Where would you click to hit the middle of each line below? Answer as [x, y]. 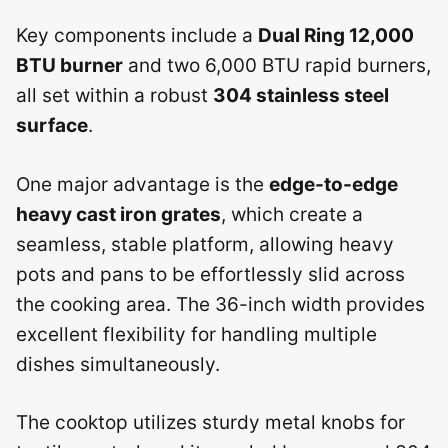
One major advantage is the [142, 184]
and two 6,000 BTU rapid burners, [277, 65]
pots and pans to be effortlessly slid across [210, 274]
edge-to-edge [333, 184]
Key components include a [137, 35]
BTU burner [69, 65]
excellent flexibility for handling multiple [196, 334]
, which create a [292, 214]
